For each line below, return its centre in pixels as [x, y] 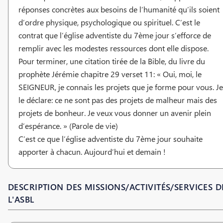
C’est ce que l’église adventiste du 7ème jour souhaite [111, 138]
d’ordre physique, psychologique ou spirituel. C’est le [109, 22]
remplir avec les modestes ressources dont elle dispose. [113, 48]
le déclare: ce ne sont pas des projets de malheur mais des [118, 100]
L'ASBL [21, 199]
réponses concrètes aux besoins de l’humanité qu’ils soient [119, 9]
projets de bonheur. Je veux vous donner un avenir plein [115, 112]
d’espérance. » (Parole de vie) [68, 125]
